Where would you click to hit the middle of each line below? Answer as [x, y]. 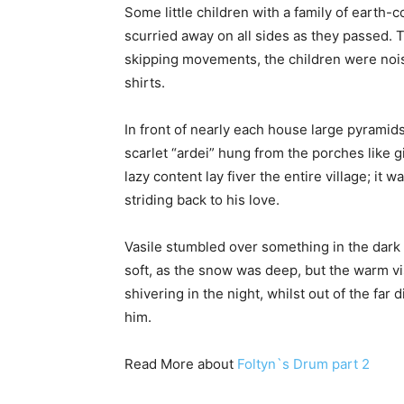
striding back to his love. [202, 199]
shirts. [145, 82]
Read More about [181, 363]
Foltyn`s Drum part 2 [303, 363]
